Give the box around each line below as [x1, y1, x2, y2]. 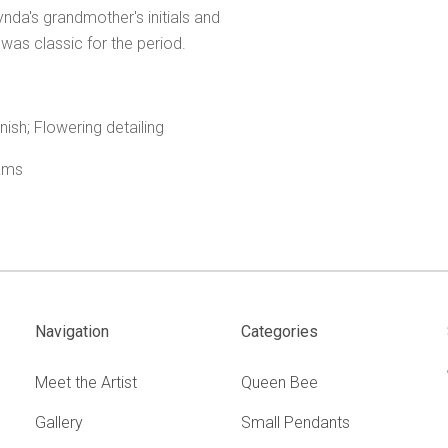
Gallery [35, 412, 84, 432]
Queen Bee [241, 372, 319, 392]
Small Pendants [241, 412, 351, 432]
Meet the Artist [35, 372, 138, 392]
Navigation [35, 322, 110, 342]
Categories [241, 322, 319, 342]
